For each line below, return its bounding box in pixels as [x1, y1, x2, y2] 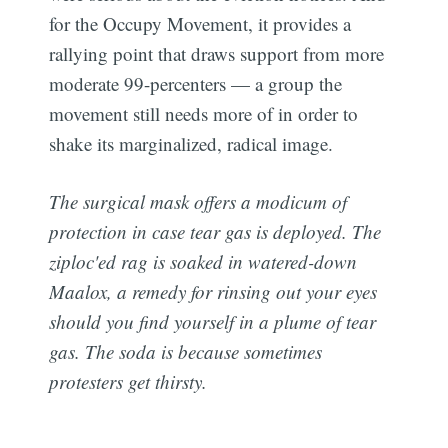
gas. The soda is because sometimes [49, 339, 323, 365]
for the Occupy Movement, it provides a [49, 10, 352, 36]
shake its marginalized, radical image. [49, 130, 334, 156]
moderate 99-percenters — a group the [49, 70, 343, 96]
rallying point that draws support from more [49, 40, 385, 66]
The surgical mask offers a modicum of [49, 189, 348, 215]
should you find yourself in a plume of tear [49, 309, 377, 335]
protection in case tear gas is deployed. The [49, 219, 382, 245]
